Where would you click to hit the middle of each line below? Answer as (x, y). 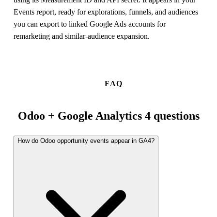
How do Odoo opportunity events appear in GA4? (86, 141)
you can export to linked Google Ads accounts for (90, 24)
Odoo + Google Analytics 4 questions (108, 116)
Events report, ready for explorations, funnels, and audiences (106, 12)
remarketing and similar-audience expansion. (82, 36)
